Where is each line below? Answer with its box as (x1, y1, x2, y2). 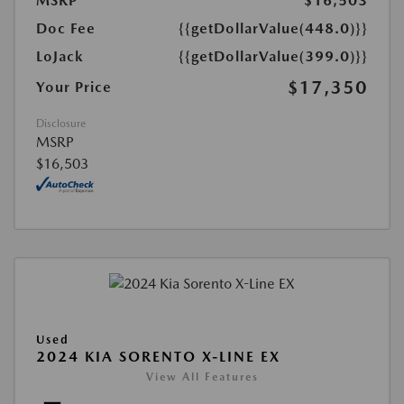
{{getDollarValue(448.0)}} (179, 19, 368, 37)
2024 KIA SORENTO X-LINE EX (36, 348, 280, 366)
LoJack (36, 47, 84, 65)
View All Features (145, 371, 259, 384)
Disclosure (36, 116, 86, 130)
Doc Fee (36, 19, 96, 37)
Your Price (36, 78, 112, 96)
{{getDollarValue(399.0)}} (179, 47, 368, 65)
